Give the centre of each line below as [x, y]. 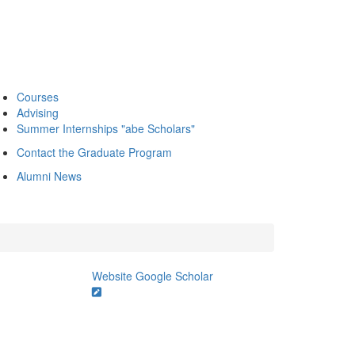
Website [112, 276]
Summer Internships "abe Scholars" [106, 128]
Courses [38, 97]
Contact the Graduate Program [94, 152]
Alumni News [49, 176]
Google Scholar [174, 276]
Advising [38, 113]
